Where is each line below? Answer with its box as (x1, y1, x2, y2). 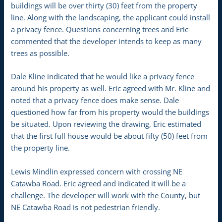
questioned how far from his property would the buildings (11, 107, 210, 117)
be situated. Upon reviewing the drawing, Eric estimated (11, 119, 202, 129)
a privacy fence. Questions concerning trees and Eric (11, 24, 189, 35)
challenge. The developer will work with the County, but (11, 190, 201, 200)
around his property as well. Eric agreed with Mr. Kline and (11, 83, 211, 94)
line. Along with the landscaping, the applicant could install (11, 12, 211, 23)
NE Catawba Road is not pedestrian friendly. (11, 202, 161, 212)
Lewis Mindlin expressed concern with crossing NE (11, 166, 183, 176)
